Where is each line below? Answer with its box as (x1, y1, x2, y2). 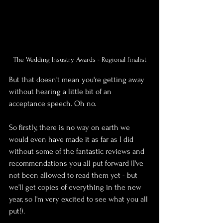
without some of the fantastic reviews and (9, 146, 146, 156)
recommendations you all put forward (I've (9, 158, 145, 168)
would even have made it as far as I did (9, 134, 135, 144)
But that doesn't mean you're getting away (9, 75, 146, 84)
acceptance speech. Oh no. (9, 99, 96, 108)
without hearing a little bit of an (9, 87, 113, 96)
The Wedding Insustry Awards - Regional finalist (13, 55, 146, 63)
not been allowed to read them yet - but (9, 170, 139, 180)
